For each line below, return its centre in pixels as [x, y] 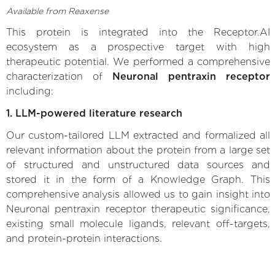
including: [30, 91]
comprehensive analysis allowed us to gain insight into [138, 194]
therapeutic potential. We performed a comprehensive [138, 61]
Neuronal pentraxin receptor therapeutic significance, [138, 209]
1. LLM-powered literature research [94, 113]
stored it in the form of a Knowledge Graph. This [138, 179]
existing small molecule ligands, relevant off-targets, [138, 223]
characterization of [59, 76]
